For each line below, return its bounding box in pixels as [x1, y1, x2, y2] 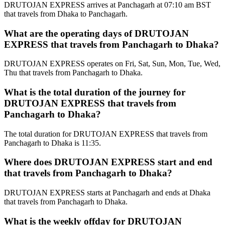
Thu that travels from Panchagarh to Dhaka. [4, 68, 143, 77]
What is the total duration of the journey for [4, 87, 185, 97]
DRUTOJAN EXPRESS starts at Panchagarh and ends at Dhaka [4, 188, 210, 197]
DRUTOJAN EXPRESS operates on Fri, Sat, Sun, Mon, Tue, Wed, [4, 59, 220, 68]
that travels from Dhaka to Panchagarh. [4, 9, 128, 18]
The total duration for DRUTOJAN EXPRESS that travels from [4, 129, 207, 138]
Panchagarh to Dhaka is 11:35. [4, 138, 101, 147]
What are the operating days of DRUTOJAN [4, 28, 189, 39]
